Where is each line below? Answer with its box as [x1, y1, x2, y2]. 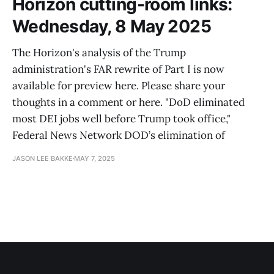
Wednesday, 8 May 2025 [12, 15, 212, 37]
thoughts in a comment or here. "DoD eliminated [12, 95, 245, 109]
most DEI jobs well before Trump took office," [12, 111, 231, 125]
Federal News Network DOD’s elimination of [12, 128, 225, 142]
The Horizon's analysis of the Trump [12, 45, 186, 59]
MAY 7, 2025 [74, 154, 115, 163]
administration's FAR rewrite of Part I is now [12, 62, 224, 76]
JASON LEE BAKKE [12, 154, 73, 163]
